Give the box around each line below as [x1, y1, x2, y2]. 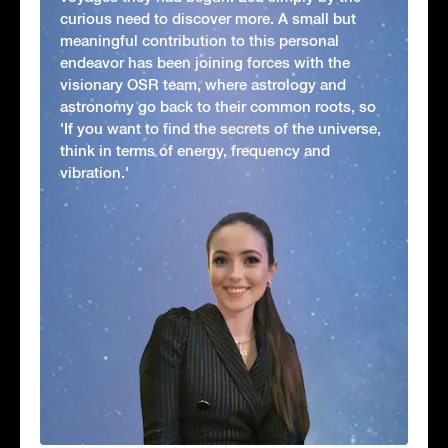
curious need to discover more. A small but [60, 10, 356, 28]
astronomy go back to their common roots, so [60, 98, 376, 116]
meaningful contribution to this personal [60, 32, 339, 50]
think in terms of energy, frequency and [60, 142, 330, 160]
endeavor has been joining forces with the [60, 54, 350, 72]
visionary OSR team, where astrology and [60, 76, 346, 94]
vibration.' [60, 164, 129, 182]
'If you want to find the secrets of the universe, [60, 120, 381, 138]
